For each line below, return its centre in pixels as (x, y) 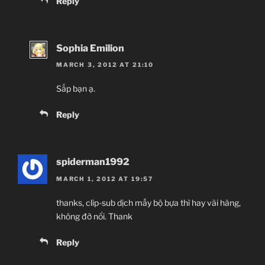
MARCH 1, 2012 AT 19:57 (105, 178)
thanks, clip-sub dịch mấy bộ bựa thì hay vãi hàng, (148, 202)
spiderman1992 (93, 162)
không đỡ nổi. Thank (94, 216)
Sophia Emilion (90, 48)
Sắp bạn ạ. (76, 89)
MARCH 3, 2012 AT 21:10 (105, 65)
